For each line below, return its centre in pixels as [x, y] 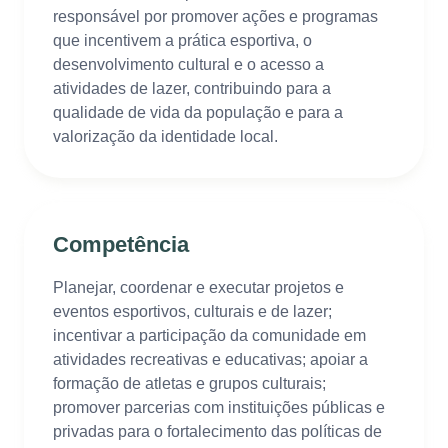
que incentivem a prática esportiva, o [182, 41]
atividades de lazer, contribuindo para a [191, 89]
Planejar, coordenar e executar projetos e [198, 288]
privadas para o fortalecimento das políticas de [217, 432]
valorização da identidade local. [165, 137]
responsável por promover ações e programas [215, 17]
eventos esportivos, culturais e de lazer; [192, 312]
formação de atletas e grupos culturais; [189, 384]
